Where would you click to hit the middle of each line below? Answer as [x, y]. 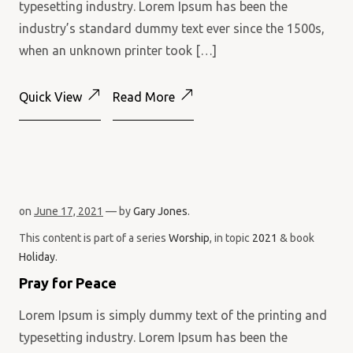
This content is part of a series [94, 238]
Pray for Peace [68, 283]
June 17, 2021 [69, 211]
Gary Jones [160, 211]
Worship [189, 238]
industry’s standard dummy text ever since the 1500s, [172, 28]
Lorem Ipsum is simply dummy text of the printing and [173, 315]
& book [296, 238]
